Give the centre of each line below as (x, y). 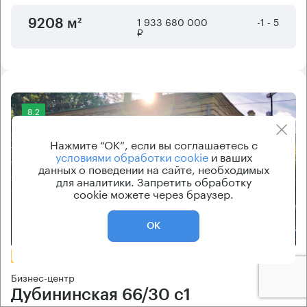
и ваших (230, 156)
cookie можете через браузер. (153, 193)
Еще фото (261, 225)
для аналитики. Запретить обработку (153, 181)
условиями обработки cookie (132, 156)
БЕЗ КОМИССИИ (49, 256)
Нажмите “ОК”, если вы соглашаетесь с (153, 144)
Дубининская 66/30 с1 (101, 295)
